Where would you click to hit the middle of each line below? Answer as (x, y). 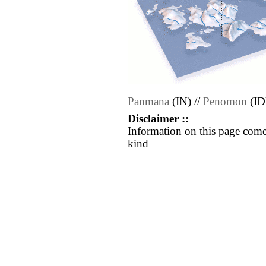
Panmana (148, 102)
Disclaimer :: (158, 119)
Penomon (225, 102)
